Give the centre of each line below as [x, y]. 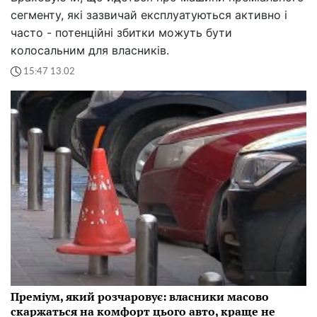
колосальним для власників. [90, 51]
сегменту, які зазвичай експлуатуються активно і [149, 15]
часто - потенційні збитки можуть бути [121, 33]
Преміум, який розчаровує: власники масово [140, 297]
